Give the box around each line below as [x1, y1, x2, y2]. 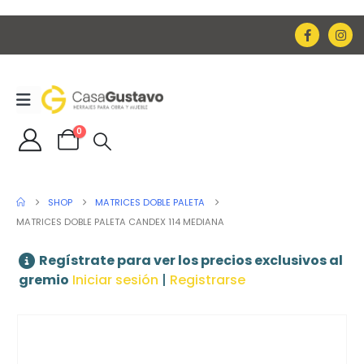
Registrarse [170, 271, 245, 290]
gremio [19, 271, 69, 290]
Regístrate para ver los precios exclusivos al [39, 251, 343, 271]
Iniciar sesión [72, 271, 158, 290]
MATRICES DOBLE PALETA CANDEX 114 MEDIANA [16, 215, 224, 229]
